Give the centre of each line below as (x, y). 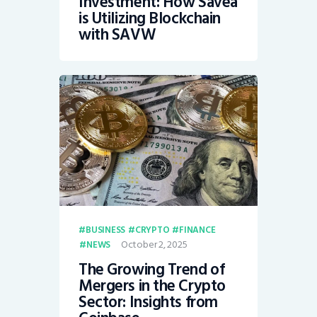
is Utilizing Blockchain (150, 18)
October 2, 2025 (154, 244)
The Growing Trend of (152, 270)
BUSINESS (105, 230)
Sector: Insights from (148, 302)
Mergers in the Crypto (152, 286)
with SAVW (117, 34)
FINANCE (197, 230)
